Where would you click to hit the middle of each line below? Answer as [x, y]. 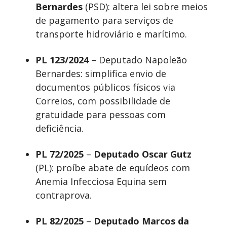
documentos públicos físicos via [105, 87]
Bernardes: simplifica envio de [101, 74]
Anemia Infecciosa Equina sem [101, 182]
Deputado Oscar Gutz [141, 154]
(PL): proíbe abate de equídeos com [113, 168]
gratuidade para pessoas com [101, 115]
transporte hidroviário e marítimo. [111, 34]
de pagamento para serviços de [104, 21]
